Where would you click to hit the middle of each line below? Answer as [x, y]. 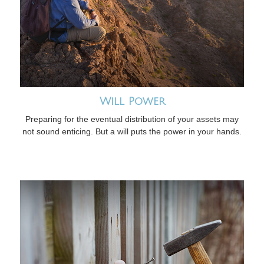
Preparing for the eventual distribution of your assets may [132, 119]
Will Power [132, 102]
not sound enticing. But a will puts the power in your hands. [132, 132]
